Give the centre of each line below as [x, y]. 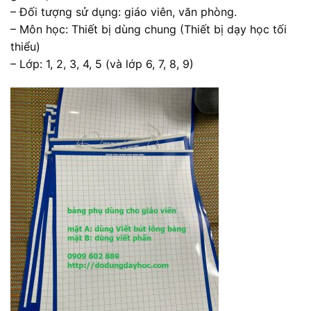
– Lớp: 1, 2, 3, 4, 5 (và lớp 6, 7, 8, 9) [102, 64]
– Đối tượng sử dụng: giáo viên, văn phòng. [124, 12]
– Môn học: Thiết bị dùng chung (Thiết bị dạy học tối [149, 30]
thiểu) [25, 47]
